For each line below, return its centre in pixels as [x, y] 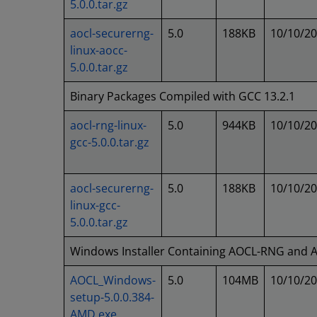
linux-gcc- [95, 205]
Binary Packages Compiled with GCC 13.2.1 [183, 96]
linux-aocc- [99, 50]
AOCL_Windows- [113, 280]
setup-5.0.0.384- [112, 297]
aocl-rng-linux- [108, 125]
